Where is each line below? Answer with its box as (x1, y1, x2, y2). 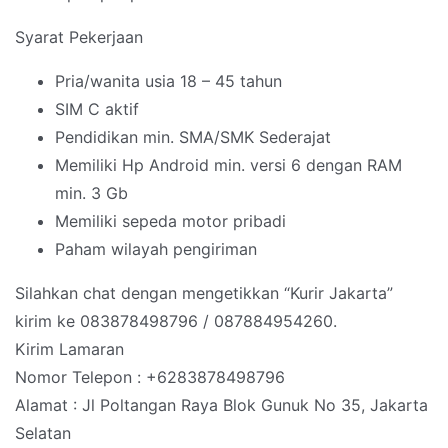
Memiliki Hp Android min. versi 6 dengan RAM (55, 155, 402, 176)
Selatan (15, 423, 71, 444)
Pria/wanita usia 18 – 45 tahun (55, 71, 282, 92)
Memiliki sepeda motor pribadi (55, 211, 286, 232)
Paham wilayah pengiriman (55, 239, 257, 260)
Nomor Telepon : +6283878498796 (15, 367, 285, 388)
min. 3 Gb (55, 183, 128, 204)
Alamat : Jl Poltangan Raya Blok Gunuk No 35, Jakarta (15, 395, 428, 416)
